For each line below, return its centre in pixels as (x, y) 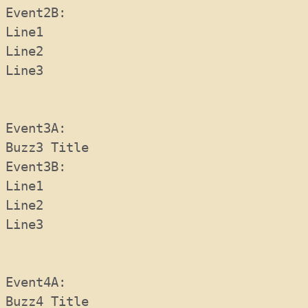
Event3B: (40, 167)
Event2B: (43, 13)
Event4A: (43, 282)
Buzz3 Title (47, 147)
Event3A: (43, 128)
